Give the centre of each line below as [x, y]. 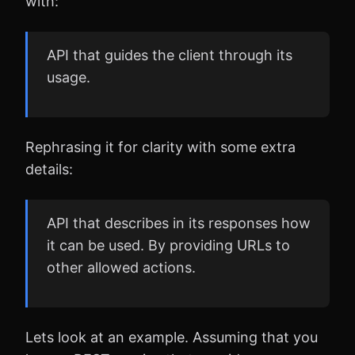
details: [49, 169]
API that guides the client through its [170, 55]
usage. [69, 77]
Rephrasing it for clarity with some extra [160, 147]
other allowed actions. [121, 267]
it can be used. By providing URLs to [168, 245]
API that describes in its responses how [179, 223]
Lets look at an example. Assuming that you [172, 337]
